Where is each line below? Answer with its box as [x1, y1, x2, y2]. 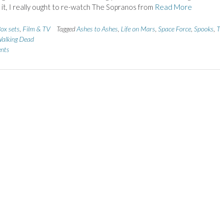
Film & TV [22, 24, 50, 33]
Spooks [193, 24, 214, 33]
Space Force [158, 24, 191, 33]
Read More [154, 2, 192, 12]
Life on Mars [120, 24, 155, 33]
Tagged [56, 24, 77, 33]
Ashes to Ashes [76, 24, 118, 33]
